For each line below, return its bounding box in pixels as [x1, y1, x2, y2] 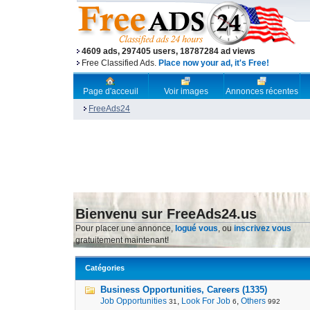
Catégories [85, 264, 125, 272]
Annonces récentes [226, 86, 298, 96]
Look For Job [181, 296, 230, 306]
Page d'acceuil [83, 86, 138, 96]
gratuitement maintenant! [75, 235, 169, 245]
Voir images [164, 86, 208, 96]
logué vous [175, 224, 218, 233]
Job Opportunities [100, 296, 167, 306]
